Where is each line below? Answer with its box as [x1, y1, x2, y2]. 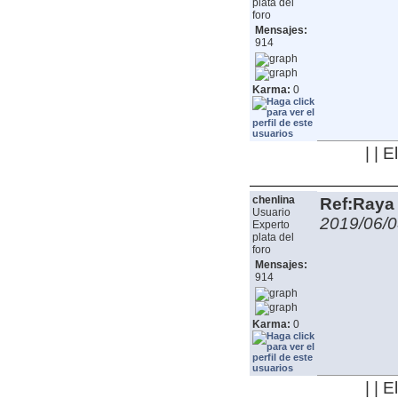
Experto [251, 219, 290, 232]
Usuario [251, 206, 291, 219]
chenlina [251, 194, 295, 207]
